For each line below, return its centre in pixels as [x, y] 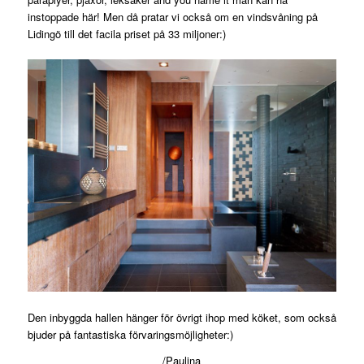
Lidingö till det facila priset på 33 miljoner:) [126, 34]
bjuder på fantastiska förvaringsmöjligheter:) [130, 334]
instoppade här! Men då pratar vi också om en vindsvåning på [172, 17]
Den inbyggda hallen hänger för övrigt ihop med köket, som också [182, 317]
